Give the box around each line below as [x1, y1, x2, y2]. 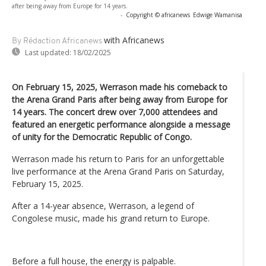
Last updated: [25, 47, 71, 58]
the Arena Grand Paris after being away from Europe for [12, 93, 227, 105]
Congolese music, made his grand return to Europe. [12, 212, 210, 224]
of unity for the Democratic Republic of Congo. [12, 131, 192, 142]
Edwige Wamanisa [193, 10, 242, 19]
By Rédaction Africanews [12, 36, 102, 46]
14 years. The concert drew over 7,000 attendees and [12, 106, 217, 118]
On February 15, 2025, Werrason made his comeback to [12, 81, 227, 93]
